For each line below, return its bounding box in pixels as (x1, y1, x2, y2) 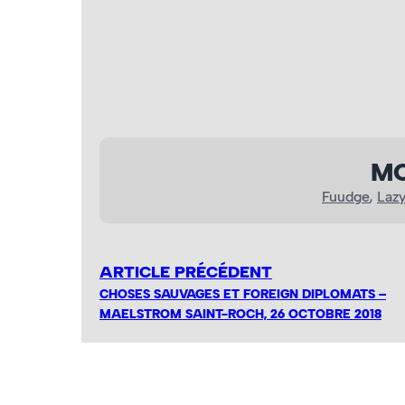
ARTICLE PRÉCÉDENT (99, 262, 272, 282)
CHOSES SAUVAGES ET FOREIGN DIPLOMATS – (99, 287, 386, 302)
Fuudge (322, 188, 370, 205)
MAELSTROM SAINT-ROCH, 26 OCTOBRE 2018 (99, 306, 381, 322)
